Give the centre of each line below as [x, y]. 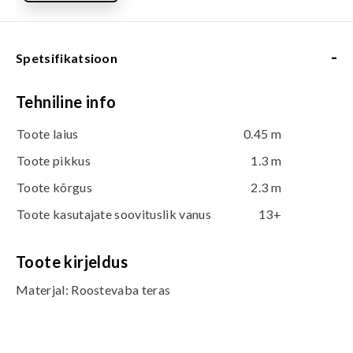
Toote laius [48, 134]
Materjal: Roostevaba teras [93, 290]
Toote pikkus [54, 160]
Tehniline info [66, 102]
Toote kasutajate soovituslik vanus [114, 214]
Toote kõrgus [54, 187]
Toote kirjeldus [72, 262]
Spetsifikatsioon [67, 58]
